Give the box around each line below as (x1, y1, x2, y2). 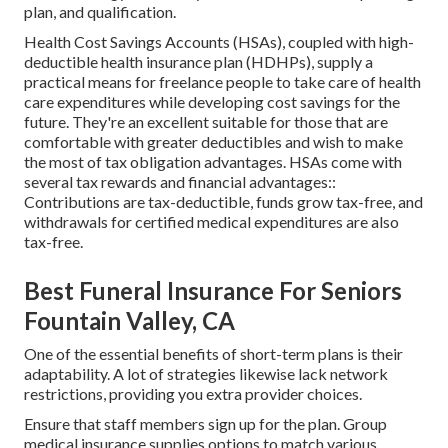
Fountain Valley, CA (24, 306, 235, 336)
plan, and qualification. (24, 2, 176, 22)
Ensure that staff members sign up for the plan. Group (24, 414, 387, 434)
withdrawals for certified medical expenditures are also (24, 212, 399, 232)
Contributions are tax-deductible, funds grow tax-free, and (24, 192, 423, 212)
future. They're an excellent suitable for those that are (24, 112, 388, 132)
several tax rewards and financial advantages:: (24, 172, 336, 192)
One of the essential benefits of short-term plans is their (24, 344, 403, 364)
